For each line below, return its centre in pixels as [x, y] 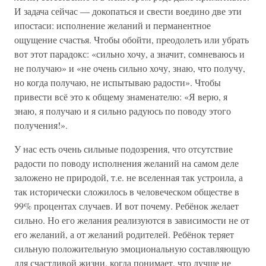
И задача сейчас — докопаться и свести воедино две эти [128, 11]
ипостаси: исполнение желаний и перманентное [113, 25]
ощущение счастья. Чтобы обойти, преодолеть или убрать [132, 39]
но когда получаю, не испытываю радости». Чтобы [118, 82]
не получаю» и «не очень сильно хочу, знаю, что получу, [130, 68]
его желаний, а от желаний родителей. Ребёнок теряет [124, 234]
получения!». [41, 125]
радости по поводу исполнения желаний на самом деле [126, 163]
